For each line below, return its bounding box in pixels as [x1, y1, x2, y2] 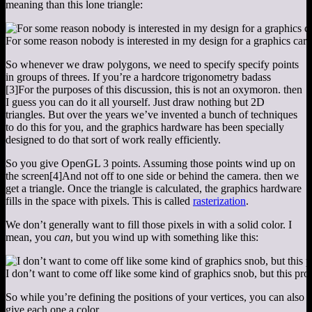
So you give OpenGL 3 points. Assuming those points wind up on [6, 157, 295, 170]
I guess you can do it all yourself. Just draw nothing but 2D [6, 96, 265, 109]
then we [261, 170, 299, 182]
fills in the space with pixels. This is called [6, 195, 193, 208]
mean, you [6, 231, 54, 244]
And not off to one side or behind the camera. [62, 170, 261, 182]
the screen [6, 170, 49, 182]
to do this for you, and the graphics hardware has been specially [6, 121, 284, 134]
